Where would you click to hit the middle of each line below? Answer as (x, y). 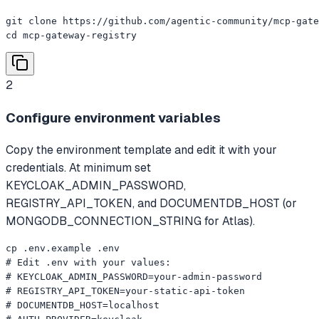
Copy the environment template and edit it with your (141, 150)
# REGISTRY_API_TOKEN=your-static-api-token (125, 291)
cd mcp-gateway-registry (71, 35)
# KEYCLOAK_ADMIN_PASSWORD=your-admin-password (134, 277)
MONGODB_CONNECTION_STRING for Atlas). (130, 221)
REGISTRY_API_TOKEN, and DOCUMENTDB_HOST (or (151, 204)
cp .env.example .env (63, 249)
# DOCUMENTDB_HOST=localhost (83, 305)
